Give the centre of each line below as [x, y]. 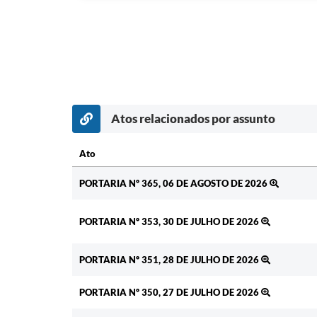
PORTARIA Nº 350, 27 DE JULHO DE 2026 [170, 292]
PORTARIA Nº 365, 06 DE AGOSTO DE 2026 [174, 183]
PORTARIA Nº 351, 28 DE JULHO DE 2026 [170, 259]
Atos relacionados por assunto [193, 118]
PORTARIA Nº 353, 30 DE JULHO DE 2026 [170, 221]
